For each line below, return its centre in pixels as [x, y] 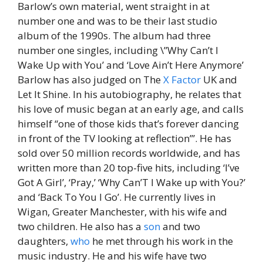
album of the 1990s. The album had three [114, 36]
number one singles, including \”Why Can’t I [118, 50]
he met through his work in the [161, 241]
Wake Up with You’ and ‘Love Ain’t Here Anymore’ [131, 65]
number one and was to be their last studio [117, 21]
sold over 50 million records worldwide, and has [129, 153]
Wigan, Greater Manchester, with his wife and [122, 212]
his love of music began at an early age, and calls [131, 109]
